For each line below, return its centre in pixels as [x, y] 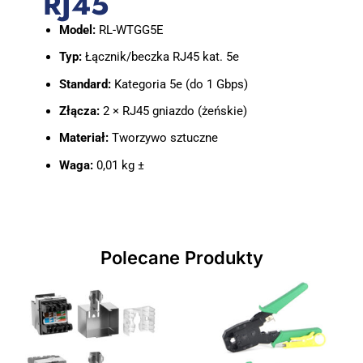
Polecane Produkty [181, 257]
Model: [77, 30]
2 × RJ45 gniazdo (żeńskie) [173, 111]
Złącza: [79, 111]
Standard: [85, 84]
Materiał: [83, 138]
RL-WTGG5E [129, 30]
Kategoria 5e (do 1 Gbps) [179, 84]
